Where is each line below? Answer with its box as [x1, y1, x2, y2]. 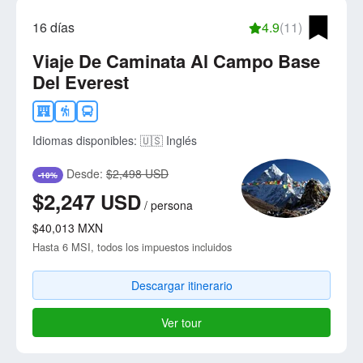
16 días [32, 17, 75, 36]
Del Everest [32, 68, 129, 95]
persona [151, 197, 193, 213]
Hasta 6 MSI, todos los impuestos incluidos [32, 239, 232, 254]
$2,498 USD [106, 164, 169, 181]
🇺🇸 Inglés [140, 131, 197, 148]
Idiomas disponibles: [32, 131, 140, 148]
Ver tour [161, 314, 202, 331]
